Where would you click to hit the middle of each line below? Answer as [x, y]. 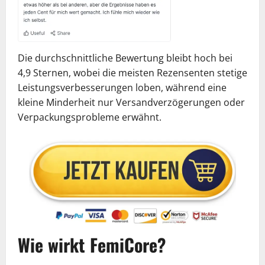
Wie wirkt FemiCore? [92, 244]
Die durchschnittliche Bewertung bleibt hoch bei [125, 58]
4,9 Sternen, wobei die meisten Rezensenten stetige [132, 72]
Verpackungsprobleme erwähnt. [90, 117]
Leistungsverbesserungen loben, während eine [122, 87]
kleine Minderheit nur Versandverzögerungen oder [131, 102]
